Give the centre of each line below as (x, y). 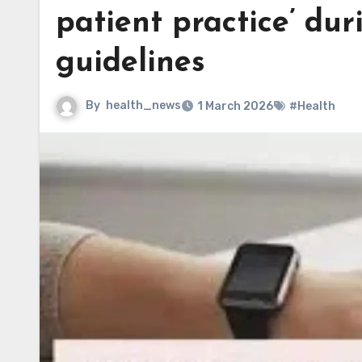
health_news (143, 106)
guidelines (130, 63)
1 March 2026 (235, 106)
